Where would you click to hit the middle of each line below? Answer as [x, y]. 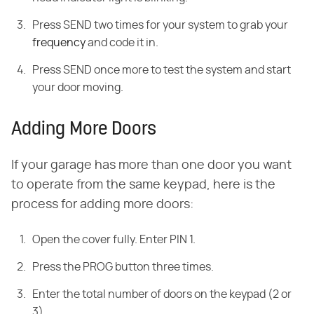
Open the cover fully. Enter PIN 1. [114, 240]
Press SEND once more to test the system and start [162, 70]
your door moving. [78, 88]
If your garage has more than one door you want [151, 166]
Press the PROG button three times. [123, 267]
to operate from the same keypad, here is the [143, 185]
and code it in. [122, 43]
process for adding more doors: [102, 205]
